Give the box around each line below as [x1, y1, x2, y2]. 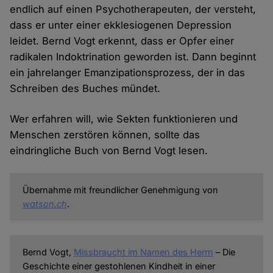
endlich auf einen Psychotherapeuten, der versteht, [10, 3, 257, 16]
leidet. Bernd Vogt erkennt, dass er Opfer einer [10, 35, 235, 48]
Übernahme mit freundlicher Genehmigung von [22, 185, 218, 196]
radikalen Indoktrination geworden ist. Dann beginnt [10, 51, 257, 63]
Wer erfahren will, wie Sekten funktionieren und [10, 113, 238, 126]
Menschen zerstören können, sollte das [10, 129, 200, 141]
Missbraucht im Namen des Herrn [73, 247, 213, 258]
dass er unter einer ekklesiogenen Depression [10, 19, 232, 32]
